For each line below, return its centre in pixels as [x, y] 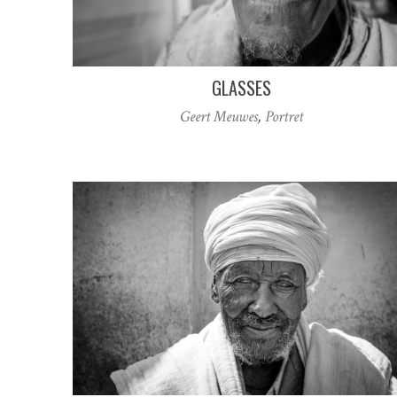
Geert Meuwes [218, 117]
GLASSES [241, 88]
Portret [284, 117]
